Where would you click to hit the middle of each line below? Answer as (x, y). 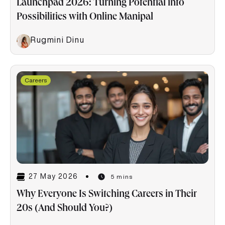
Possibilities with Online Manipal (86, 17)
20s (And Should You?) (66, 209)
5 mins (122, 176)
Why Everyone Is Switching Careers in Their (107, 195)
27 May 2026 (53, 177)
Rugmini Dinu (58, 39)
